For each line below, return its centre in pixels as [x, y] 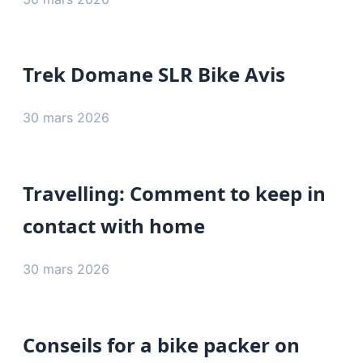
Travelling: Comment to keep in [174, 194]
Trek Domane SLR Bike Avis [154, 75]
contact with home [114, 226]
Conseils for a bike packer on [161, 345]
